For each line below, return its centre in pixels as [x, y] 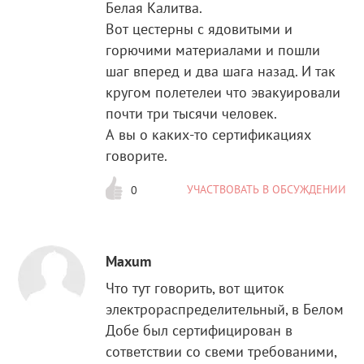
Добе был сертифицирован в [199, 330]
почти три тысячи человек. [192, 114]
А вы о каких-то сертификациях [209, 135]
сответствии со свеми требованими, [221, 351]
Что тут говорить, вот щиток [195, 288]
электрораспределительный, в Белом [225, 309]
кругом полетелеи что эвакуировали [223, 93]
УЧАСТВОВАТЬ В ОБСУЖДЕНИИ [266, 190]
